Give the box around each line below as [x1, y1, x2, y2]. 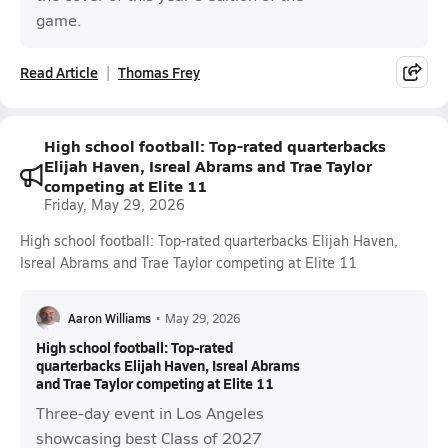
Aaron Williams [68, 309, 151, 326]
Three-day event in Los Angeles [36, 402, 264, 423]
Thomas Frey [118, 62, 200, 82]
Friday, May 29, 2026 [44, 195, 185, 214]
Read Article [20, 62, 98, 82]
